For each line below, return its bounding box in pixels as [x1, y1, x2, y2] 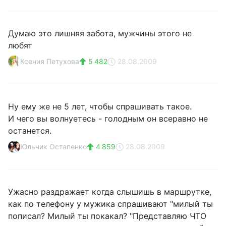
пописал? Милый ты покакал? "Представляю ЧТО [8, 211, 206, 221]
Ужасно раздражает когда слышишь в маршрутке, [8, 187, 211, 197]
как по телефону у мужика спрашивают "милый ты [8, 199, 213, 209]
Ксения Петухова [20, 57, 79, 66]
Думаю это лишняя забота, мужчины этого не [8, 28, 192, 38]
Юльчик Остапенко [20, 142, 87, 151]
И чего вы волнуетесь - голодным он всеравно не [8, 114, 208, 124]
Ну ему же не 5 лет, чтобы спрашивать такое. [8, 101, 192, 111]
